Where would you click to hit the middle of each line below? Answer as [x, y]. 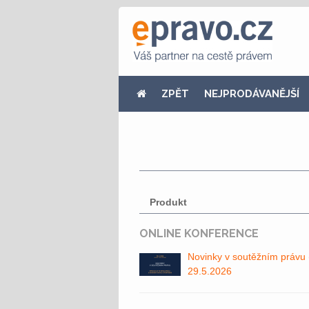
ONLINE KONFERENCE [199, 233]
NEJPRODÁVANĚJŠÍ [252, 94]
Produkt [168, 202]
